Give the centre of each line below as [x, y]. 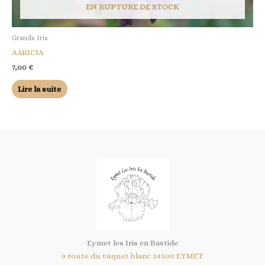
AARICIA [28, 52]
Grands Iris [30, 38]
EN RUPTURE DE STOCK [132, 7]
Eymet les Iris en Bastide [132, 243]
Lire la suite [40, 89]
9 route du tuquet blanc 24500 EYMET [132, 256]
